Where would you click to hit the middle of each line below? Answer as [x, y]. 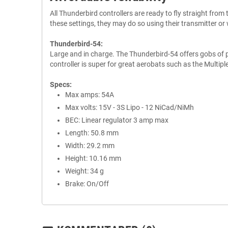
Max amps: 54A [90, 95]
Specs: [61, 84]
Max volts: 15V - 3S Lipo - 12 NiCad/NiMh [130, 107]
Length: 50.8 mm [92, 133]
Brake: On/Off [87, 184]
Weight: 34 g [84, 171]
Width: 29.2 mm [90, 146]
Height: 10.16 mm [93, 158]
